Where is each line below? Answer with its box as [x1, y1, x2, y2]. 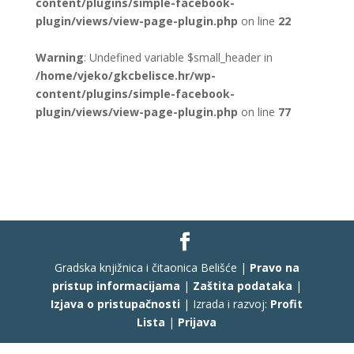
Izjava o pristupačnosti [51, 296, 181, 311]
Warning [35, 49, 84, 65]
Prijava [178, 314, 217, 330]
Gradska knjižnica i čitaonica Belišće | [54, 259, 250, 275]
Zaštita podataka [192, 277, 292, 293]
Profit [270, 296, 303, 311]
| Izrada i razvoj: [180, 296, 271, 311]
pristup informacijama [51, 277, 180, 293]
